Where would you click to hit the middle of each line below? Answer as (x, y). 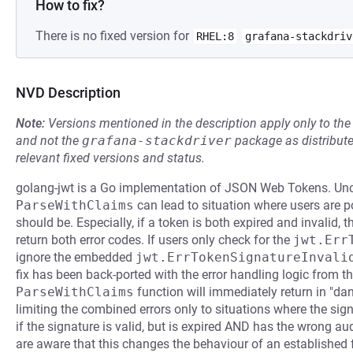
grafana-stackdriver (157, 141)
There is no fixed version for (114, 36)
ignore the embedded (76, 257)
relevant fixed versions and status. (110, 158)
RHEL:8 (215, 36)
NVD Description (68, 93)
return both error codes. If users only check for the (154, 240)
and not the (49, 141)
